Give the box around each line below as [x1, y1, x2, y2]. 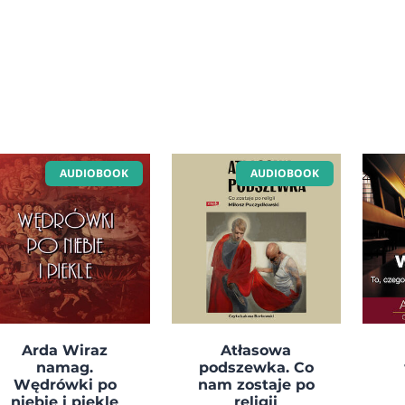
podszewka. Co [198, 358, 314, 376]
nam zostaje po [197, 375, 315, 393]
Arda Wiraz [22, 341, 108, 359]
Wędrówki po [13, 375, 117, 393]
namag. [36, 358, 94, 376]
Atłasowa [221, 341, 292, 359]
